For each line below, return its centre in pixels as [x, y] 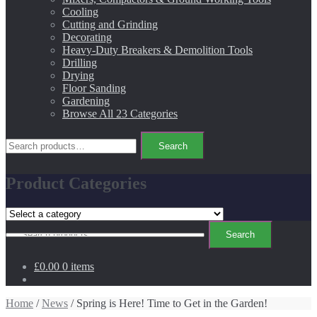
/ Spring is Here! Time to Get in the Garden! [168, 303]
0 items [78, 266]
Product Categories [76, 183]
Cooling [80, 12]
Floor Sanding [94, 88]
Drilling [80, 63]
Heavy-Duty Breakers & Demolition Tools [157, 50]
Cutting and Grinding [110, 24]
